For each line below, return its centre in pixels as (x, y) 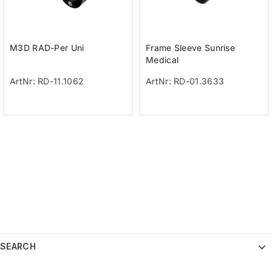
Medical (162, 59)
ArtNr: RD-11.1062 (47, 81)
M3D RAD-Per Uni (47, 47)
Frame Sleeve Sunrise (191, 47)
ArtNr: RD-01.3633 (185, 81)
